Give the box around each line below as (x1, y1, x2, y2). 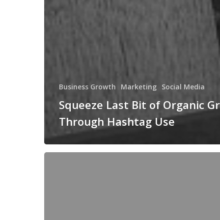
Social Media (162, 82, 205, 91)
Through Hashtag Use (59, 114, 175, 129)
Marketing (121, 82, 157, 91)
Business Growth (59, 82, 116, 91)
